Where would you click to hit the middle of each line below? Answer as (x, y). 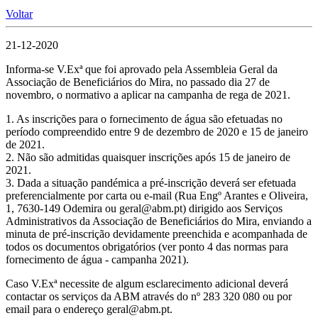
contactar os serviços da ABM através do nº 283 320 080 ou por (149, 297)
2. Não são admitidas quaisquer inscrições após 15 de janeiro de (148, 158)
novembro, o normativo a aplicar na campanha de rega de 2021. (148, 95)
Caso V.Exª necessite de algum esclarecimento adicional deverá (147, 284)
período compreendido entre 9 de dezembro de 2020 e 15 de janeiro (157, 132)
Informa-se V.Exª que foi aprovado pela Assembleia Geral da (142, 70)
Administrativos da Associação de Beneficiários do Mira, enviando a (159, 221)
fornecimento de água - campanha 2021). (97, 260)
